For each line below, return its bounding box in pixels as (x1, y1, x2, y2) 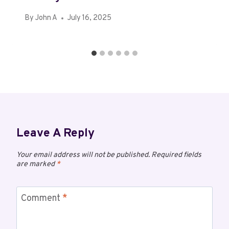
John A (35, 13, 58, 24)
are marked (16, 159, 56, 170)
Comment (21, 193, 62, 205)
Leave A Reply (16, 126, 95, 142)
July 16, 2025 (67, 13, 112, 24)
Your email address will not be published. (16, 150, 150, 161)
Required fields (151, 150, 201, 161)
